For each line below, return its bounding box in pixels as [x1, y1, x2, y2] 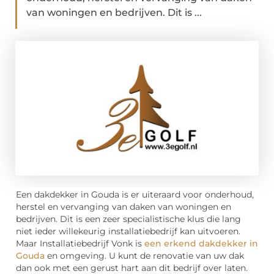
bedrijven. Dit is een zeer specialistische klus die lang [16, 214, 241, 224]
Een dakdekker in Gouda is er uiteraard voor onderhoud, [16, 190, 254, 200]
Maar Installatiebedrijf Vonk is [16, 239, 144, 249]
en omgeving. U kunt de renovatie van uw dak [45, 251, 244, 261]
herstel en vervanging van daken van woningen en [16, 202, 231, 212]
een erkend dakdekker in [144, 239, 258, 249]
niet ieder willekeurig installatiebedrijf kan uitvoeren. [16, 226, 240, 237]
